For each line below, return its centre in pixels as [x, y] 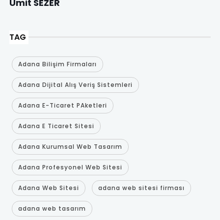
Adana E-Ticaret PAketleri [62, 105]
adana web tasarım [52, 208]
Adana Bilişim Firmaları [57, 64]
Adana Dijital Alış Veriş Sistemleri [75, 84]
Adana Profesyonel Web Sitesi [70, 167]
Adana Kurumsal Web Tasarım [70, 146]
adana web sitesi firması [141, 188]
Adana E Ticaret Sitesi [56, 126]
